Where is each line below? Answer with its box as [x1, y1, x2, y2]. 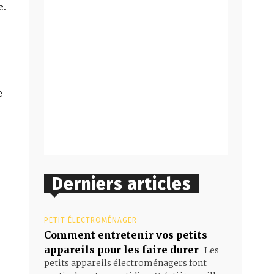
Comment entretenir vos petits [44, 228, 207, 241]
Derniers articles [51, 173, 191, 194]
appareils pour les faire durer [44, 243, 199, 256]
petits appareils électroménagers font [44, 257, 207, 268]
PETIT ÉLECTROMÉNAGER [44, 215, 137, 224]
